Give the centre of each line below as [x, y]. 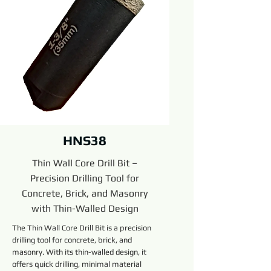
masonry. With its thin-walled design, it [79, 252]
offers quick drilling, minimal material [77, 264]
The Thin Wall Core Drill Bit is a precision [82, 228]
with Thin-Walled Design [85, 208]
